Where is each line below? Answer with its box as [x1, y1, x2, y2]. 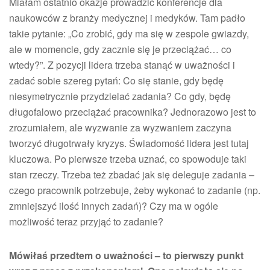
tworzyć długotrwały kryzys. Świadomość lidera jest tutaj [9, 136, 249, 150]
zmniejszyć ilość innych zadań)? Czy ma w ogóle [9, 199, 218, 213]
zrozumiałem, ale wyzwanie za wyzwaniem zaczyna [9, 121, 231, 134]
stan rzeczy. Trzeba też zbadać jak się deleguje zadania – [9, 168, 254, 181]
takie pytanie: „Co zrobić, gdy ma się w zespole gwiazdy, [9, 27, 249, 40]
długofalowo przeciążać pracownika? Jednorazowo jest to [9, 105, 256, 119]
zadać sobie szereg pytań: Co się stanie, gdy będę [9, 74, 224, 87]
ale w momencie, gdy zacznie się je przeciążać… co [9, 42, 231, 56]
